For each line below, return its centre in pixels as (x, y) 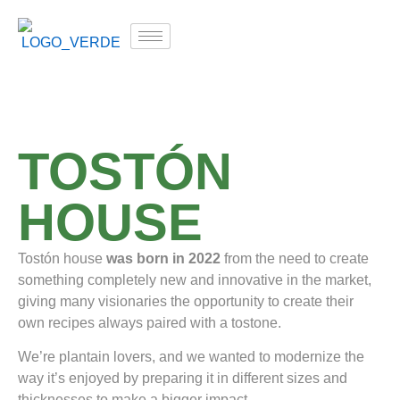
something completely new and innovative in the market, (195, 280)
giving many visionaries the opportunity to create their (186, 301)
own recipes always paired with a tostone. (150, 323)
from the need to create (295, 258)
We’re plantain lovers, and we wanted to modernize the (191, 357)
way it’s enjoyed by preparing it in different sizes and (183, 379)
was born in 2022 (163, 258)
